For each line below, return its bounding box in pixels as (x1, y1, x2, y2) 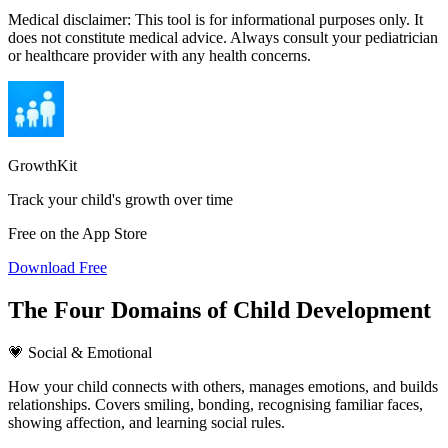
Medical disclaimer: (8, 10, 135, 28)
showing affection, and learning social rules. (8, 413, 285, 431)
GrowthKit (8, 156, 77, 174)
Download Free (8, 258, 107, 276)
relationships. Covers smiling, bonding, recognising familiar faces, (8, 395, 423, 413)
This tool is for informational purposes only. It (135, 10, 423, 28)
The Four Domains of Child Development (8, 296, 431, 323)
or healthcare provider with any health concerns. (8, 46, 311, 64)
